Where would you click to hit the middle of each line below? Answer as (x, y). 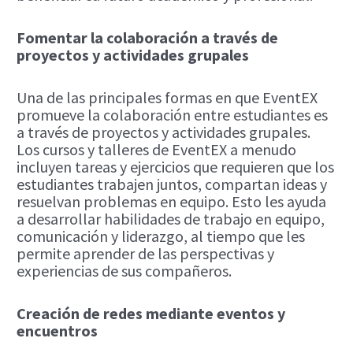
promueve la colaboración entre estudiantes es (173, 114)
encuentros (58, 330)
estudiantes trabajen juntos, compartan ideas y (172, 184)
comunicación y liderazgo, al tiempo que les (161, 236)
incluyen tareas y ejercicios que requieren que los (176, 166)
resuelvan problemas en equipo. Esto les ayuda (172, 201)
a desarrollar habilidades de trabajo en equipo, (171, 218)
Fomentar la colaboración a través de (148, 37)
